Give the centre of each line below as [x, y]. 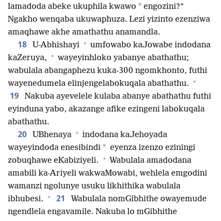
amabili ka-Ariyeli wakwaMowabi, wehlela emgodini [108, 174]
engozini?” [163, 7]
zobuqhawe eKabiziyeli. [54, 161]
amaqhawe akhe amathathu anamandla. [84, 33]
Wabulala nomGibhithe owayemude [138, 199]
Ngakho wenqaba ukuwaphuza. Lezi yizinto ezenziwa [109, 20]
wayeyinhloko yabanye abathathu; [122, 58]
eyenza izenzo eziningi [152, 148]
